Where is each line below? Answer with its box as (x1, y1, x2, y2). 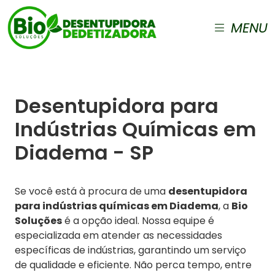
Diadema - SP (15, 139, 153, 166)
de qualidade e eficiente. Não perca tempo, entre (15, 258, 252, 272)
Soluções (15, 214, 62, 228)
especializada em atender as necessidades (15, 228, 222, 242)
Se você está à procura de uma (15, 184, 168, 198)
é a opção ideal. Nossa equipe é (62, 214, 214, 228)
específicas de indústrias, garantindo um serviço (15, 243, 246, 257)
